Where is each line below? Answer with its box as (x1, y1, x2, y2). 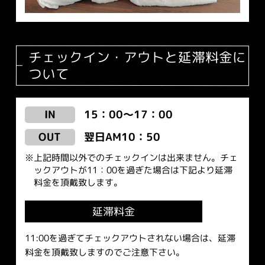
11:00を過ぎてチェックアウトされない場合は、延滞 (24, 231, 235, 245)
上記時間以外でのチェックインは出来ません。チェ (33, 151, 238, 164)
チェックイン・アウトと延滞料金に (28, 47, 246, 67)
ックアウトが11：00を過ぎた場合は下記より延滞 (33, 163, 232, 177)
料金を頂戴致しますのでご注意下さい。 (24, 245, 185, 258)
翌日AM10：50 (83, 129, 160, 144)
